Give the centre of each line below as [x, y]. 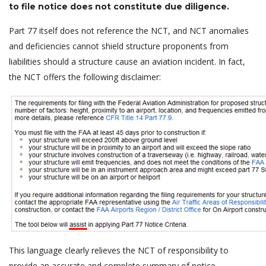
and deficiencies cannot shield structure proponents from [119, 46]
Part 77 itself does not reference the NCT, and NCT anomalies [129, 30]
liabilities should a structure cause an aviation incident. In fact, [127, 61]
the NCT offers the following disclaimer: [85, 77]
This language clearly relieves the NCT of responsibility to [119, 250]
